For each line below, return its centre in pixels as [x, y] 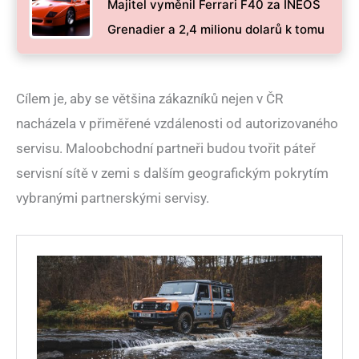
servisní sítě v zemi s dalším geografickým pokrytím [172, 173]
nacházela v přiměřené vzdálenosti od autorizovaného [177, 124]
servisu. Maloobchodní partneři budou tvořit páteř [166, 149]
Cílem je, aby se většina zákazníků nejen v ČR [149, 99]
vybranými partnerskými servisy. [113, 198]
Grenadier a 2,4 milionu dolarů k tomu [216, 30]
